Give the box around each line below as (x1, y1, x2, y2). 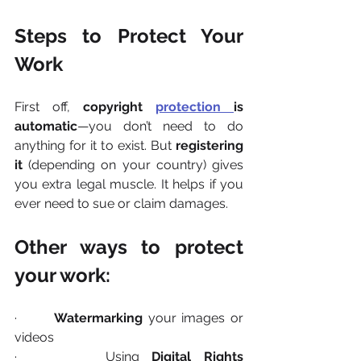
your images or (143, 310, 244, 326)
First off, (15, 99, 83, 115)
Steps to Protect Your (15, 24, 243, 48)
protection (156, 99, 234, 115)
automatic (15, 118, 77, 135)
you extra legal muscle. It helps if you (15, 176, 243, 193)
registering (176, 138, 243, 154)
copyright (83, 99, 156, 115)
